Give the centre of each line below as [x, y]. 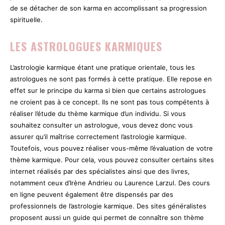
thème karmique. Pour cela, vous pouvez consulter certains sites [112, 159]
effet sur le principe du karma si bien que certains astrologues [108, 90]
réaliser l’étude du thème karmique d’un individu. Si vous [98, 113]
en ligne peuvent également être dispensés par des [92, 194]
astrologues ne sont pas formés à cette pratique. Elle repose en [111, 79]
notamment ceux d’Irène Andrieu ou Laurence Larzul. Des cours [110, 183]
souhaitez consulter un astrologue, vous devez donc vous [101, 125]
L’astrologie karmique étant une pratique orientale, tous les [102, 67]
